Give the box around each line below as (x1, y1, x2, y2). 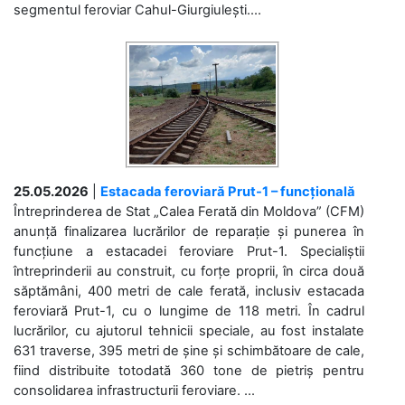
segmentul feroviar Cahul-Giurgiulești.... (14, 2, 261, 18)
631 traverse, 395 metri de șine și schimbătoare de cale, (14, 343, 364, 359)
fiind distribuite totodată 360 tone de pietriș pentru (14, 363, 364, 379)
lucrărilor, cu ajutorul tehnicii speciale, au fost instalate (14, 323, 364, 339)
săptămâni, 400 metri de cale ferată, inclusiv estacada (14, 283, 364, 299)
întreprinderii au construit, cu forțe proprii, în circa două (14, 263, 364, 279)
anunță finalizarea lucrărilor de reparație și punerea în (14, 223, 364, 240)
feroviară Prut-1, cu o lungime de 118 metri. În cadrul (14, 303, 364, 319)
